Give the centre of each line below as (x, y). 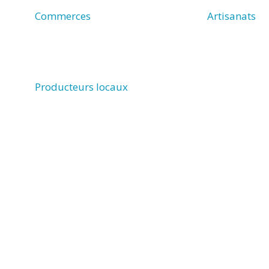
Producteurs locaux (81, 86)
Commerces (62, 16)
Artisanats (232, 16)
